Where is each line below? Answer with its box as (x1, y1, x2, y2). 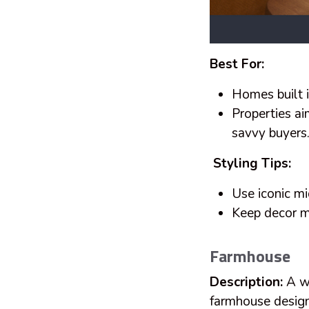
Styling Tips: (210, 154, 295, 172)
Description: (210, 272, 283, 291)
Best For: (210, 54, 264, 73)
